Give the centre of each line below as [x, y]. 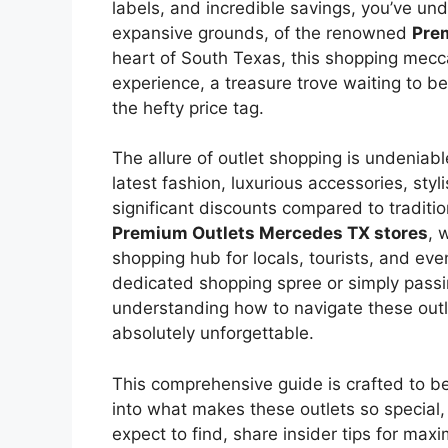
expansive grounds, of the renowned [262, 32]
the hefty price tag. [188, 107]
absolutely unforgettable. [213, 333]
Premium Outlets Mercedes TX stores [270, 233]
